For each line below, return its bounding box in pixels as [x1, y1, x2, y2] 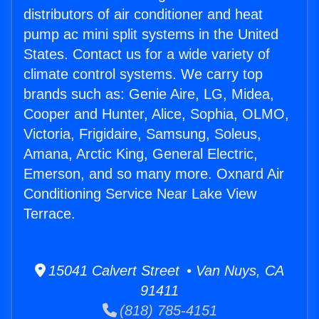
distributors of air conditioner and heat [23, 6, 263, 23]
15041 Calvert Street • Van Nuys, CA [46, 263, 284, 279]
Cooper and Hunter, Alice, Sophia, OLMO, [23, 106, 289, 122]
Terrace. [23, 206, 75, 222]
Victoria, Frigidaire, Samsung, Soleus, [23, 126, 261, 142]
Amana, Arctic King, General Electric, [23, 146, 258, 162]
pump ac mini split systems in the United [23, 26, 278, 43]
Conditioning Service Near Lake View [23, 186, 256, 202]
